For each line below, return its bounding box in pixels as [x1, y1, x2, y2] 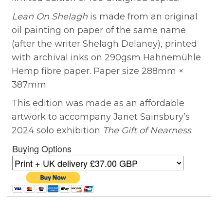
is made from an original [88, 11, 198, 22]
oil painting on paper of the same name [12, 24, 186, 36]
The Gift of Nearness [103, 125, 191, 136]
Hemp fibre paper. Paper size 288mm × [12, 65, 183, 76]
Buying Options [12, 142, 72, 155]
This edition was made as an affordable [12, 97, 184, 109]
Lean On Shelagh [12, 11, 88, 22]
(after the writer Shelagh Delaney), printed [12, 38, 197, 49]
